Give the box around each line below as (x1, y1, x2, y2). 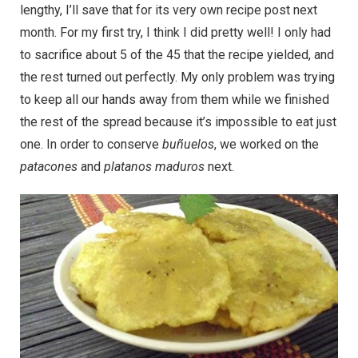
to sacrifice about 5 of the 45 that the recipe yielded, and (20, 47, 334, 63)
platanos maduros (104, 159, 205, 175)
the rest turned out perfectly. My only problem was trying (20, 70, 335, 86)
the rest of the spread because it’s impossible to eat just (20, 114, 336, 130)
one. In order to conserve (20, 137, 162, 153)
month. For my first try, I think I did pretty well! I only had (20, 25, 331, 41)
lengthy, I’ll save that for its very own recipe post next (20, 2, 317, 18)
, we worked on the (214, 137, 319, 153)
